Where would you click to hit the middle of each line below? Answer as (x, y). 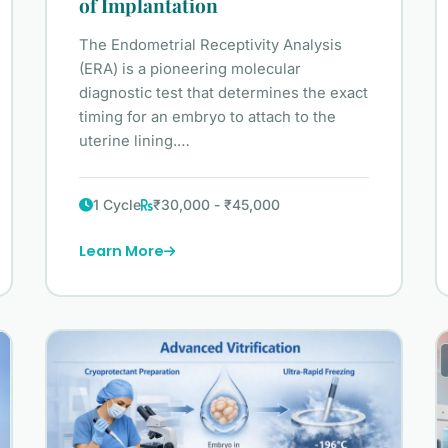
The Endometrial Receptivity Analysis (211, 45)
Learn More (122, 251)
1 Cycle (117, 205)
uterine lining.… (135, 141)
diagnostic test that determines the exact (224, 93)
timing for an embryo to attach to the (208, 117)
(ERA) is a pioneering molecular (190, 69)
